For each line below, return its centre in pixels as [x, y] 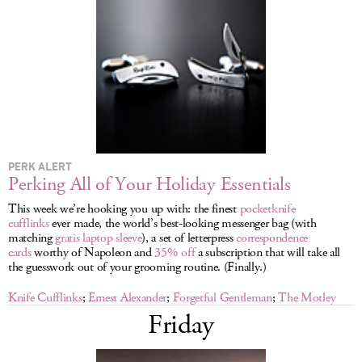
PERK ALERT [40, 166]
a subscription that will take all [268, 253]
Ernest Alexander [127, 298]
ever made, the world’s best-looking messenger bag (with [183, 223]
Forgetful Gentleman [222, 298]
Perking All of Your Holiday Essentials [149, 184]
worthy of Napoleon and [93, 253]
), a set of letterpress [189, 238]
